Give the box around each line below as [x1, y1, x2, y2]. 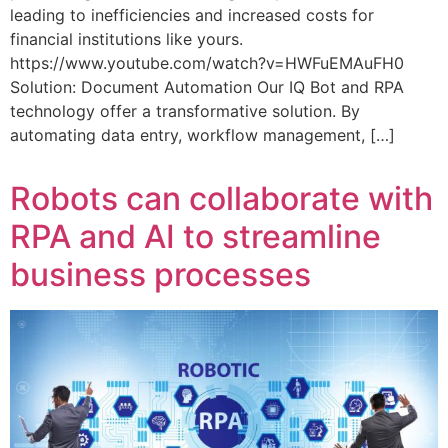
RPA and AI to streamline [10, 217, 381, 257]
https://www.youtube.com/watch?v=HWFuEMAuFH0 [10, 53, 404, 74]
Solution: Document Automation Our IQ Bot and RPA [10, 77, 404, 98]
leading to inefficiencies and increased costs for [10, 5, 374, 26]
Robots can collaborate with [10, 179, 433, 219]
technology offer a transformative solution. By [10, 101, 360, 122]
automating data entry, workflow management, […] [10, 125, 395, 146]
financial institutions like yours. [10, 29, 243, 50]
